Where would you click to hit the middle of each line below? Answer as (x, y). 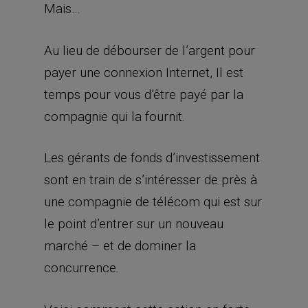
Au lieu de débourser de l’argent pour (150, 50)
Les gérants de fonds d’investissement (152, 158)
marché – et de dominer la (120, 246)
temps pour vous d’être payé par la (144, 94)
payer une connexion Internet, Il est (144, 72)
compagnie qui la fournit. (114, 116)
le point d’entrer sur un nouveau (134, 224)
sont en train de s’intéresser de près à (151, 180)
